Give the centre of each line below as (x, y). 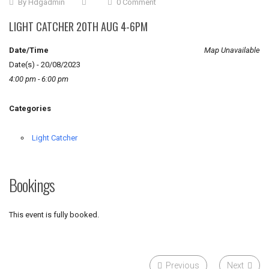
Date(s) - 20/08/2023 (45, 65)
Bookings (32, 185)
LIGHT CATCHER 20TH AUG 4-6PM (78, 26)
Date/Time (29, 50)
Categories (30, 108)
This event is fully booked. (54, 215)
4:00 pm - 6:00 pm (39, 79)
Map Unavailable (232, 50)
